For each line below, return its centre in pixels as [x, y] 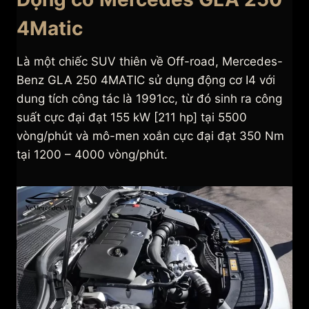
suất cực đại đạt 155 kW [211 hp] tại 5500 [132, 118]
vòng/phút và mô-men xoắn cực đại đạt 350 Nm [150, 136]
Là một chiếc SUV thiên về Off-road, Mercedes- [150, 62]
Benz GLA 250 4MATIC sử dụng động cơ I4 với [146, 80]
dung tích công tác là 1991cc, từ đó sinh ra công [149, 99]
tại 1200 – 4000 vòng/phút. [94, 155]
